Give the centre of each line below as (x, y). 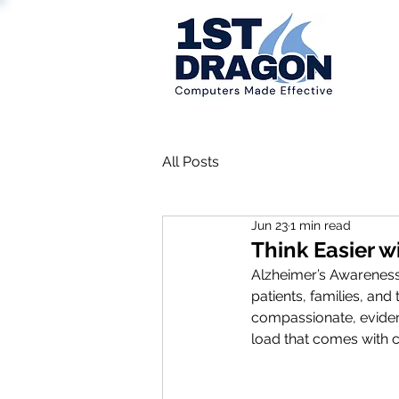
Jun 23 (269, 226)
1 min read (321, 226)
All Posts (191, 162)
